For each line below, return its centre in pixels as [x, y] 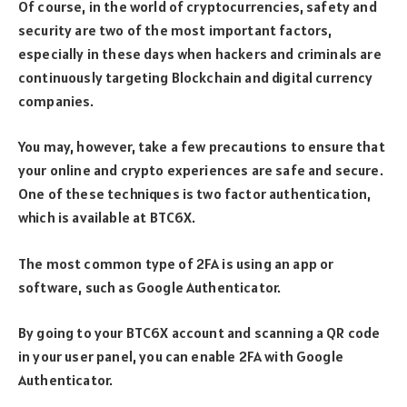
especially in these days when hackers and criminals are [200, 53]
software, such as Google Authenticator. [150, 287]
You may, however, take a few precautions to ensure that [202, 147]
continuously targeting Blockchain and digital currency [196, 77]
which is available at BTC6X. [107, 218]
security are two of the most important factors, [175, 30]
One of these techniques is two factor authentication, [195, 194]
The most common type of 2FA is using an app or [176, 263]
